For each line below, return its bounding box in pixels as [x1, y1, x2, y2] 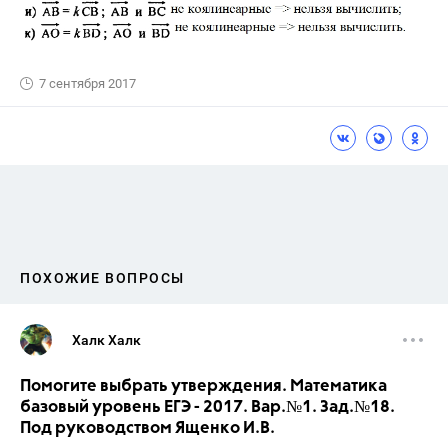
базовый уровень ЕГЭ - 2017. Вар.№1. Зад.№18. [20, 398, 395, 416]
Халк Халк [72, 331, 141, 348]
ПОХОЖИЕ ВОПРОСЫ [20, 269, 185, 286]
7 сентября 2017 [39, 75, 136, 91]
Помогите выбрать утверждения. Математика [20, 377, 387, 395]
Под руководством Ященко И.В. [20, 419, 275, 437]
